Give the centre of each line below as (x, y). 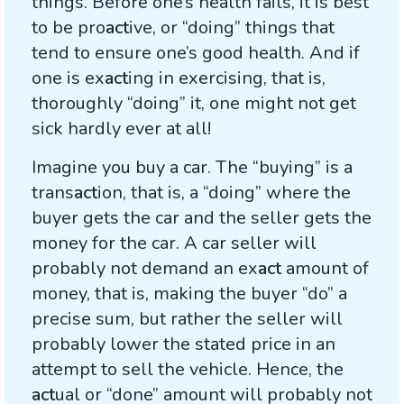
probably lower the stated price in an (184, 344)
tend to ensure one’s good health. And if (196, 53)
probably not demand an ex (145, 268)
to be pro (69, 28)
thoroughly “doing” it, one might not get (194, 103)
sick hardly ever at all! (121, 129)
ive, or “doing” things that (232, 28)
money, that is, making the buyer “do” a (189, 294)
